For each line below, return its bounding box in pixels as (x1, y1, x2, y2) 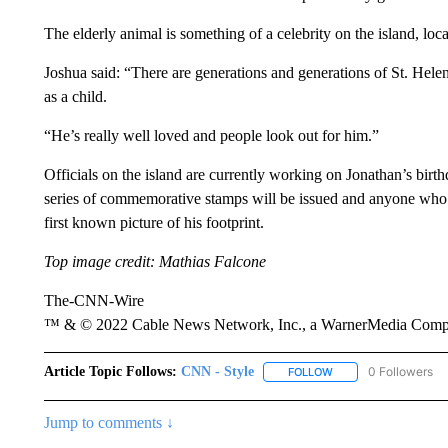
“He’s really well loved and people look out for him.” (43, 127, 379, 144)
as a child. (43, 88, 107, 105)
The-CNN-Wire (43, 292, 144, 309)
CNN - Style (180, 364, 254, 379)
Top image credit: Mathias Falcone (43, 253, 266, 270)
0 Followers (367, 364, 433, 379)
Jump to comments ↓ (43, 414, 174, 432)
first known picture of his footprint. (43, 214, 264, 231)
